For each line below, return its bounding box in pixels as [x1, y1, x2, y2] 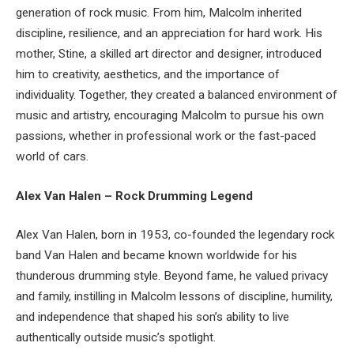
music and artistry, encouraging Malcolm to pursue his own [16, 108, 324, 123]
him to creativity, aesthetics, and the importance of [16, 67, 280, 82]
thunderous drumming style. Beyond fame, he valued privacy [16, 269, 328, 284]
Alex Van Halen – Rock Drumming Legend [16, 188, 253, 203]
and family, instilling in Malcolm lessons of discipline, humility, [16, 289, 333, 304]
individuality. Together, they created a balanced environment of [16, 88, 337, 103]
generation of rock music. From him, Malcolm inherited [16, 6, 302, 21]
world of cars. [16, 149, 88, 164]
